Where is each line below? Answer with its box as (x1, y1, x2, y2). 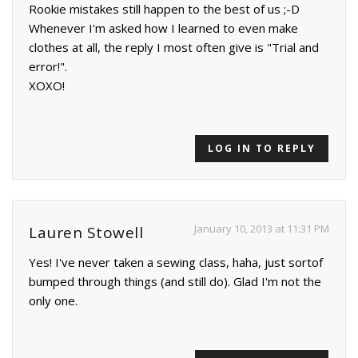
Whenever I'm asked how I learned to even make (29, 19, 298, 36)
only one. (29, 292, 78, 308)
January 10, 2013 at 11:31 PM (194, 221, 329, 236)
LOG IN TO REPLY (208, 141, 316, 155)
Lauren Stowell (29, 221, 143, 243)
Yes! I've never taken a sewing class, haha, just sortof (29, 253, 323, 270)
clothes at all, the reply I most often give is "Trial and (29, 38, 319, 55)
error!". (29, 58, 67, 74)
